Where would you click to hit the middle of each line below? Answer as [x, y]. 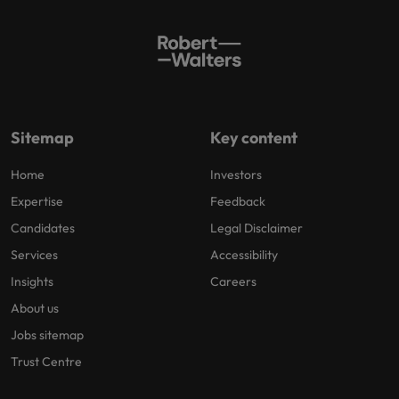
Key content [254, 137]
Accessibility [244, 254]
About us [35, 308]
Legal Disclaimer [256, 228]
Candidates [43, 228]
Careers [233, 281]
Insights [32, 281]
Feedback [238, 201]
